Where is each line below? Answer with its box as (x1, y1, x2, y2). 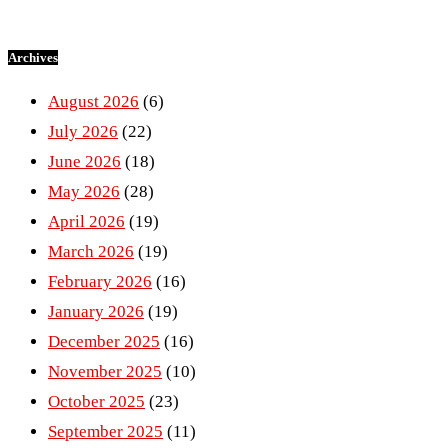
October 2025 (48, 391, 145, 411)
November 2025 (48, 361, 162, 381)
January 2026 (48, 301, 144, 321)
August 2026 (48, 91, 139, 111)
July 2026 (48, 121, 118, 141)
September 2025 (48, 421, 163, 441)
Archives (8, 49, 58, 65)
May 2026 (48, 181, 120, 201)
